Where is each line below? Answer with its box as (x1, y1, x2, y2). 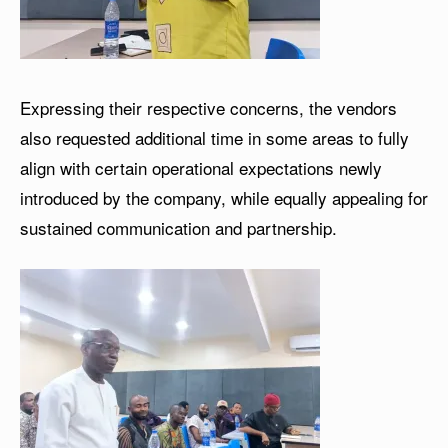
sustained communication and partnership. (20, 215, 337, 241)
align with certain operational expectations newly (20, 155, 382, 181)
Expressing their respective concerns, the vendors (20, 95, 397, 121)
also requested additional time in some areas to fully (20, 125, 409, 151)
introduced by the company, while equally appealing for (20, 185, 428, 211)
